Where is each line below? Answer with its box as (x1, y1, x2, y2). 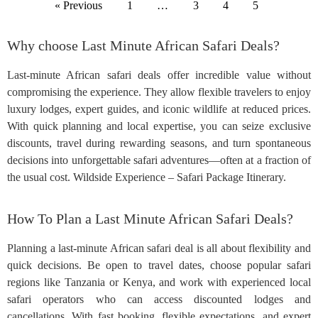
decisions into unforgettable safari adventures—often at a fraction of (7, 154, 311, 167)
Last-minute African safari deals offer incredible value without (7, 69, 311, 82)
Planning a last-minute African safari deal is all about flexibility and (7, 242, 311, 255)
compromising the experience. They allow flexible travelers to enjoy (7, 86, 311, 99)
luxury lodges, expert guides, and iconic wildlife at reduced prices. (7, 103, 311, 116)
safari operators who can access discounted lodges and (7, 293, 311, 306)
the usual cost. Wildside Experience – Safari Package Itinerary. (7, 171, 289, 184)
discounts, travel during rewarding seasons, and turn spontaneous (7, 137, 311, 150)
